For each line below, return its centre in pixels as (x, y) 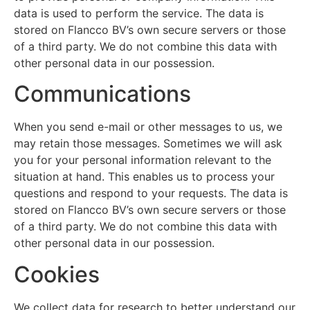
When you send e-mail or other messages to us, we (148, 127)
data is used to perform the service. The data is (139, 13)
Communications (102, 94)
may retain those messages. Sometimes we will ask (148, 144)
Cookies (57, 274)
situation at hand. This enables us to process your (144, 177)
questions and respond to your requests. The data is (151, 193)
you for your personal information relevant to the (143, 160)
